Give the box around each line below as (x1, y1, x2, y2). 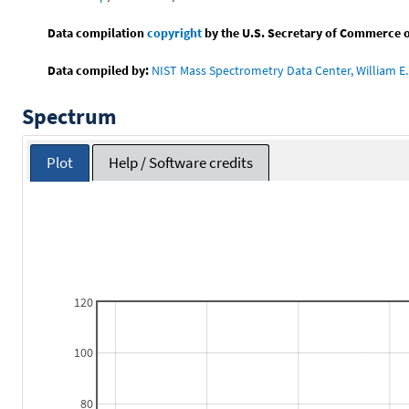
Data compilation (47, 24, 148, 41)
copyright (147, 24, 203, 41)
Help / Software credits (109, 152, 254, 173)
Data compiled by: (47, 61, 150, 79)
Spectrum (22, 101, 117, 131)
